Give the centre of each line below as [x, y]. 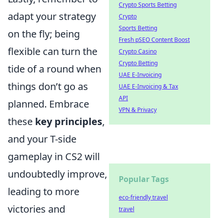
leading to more [44, 191]
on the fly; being [44, 34]
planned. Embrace [48, 104]
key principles [69, 121]
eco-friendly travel [143, 197]
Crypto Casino [138, 51]
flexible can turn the [53, 51]
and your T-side [42, 139]
